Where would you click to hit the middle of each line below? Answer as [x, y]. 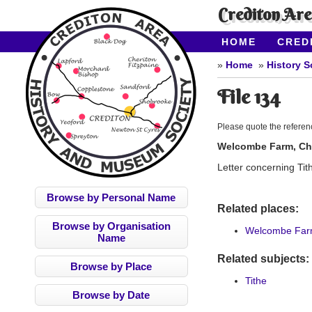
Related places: [258, 209]
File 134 [249, 97]
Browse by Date [111, 295]
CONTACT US [260, 56]
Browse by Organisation [111, 226]
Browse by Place [111, 266]
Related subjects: [263, 259]
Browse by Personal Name [111, 197]
